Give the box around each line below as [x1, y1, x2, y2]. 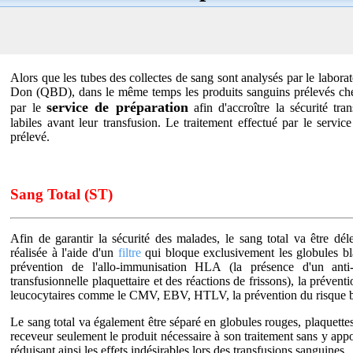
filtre [117, 246, 141, 260]
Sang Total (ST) [10, 185, 113, 203]
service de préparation [46, 98, 188, 115]
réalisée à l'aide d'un [10, 246, 118, 260]
